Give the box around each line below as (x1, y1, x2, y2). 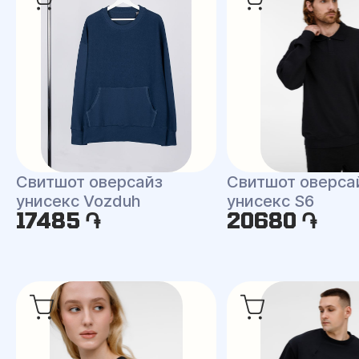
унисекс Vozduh (16, 192, 141, 211)
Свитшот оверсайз (16, 172, 163, 192)
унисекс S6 (227, 192, 314, 211)
